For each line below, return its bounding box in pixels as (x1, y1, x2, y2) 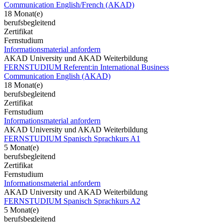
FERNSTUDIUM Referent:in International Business (4, 62, 169, 71)
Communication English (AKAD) (4, 71, 111, 80)
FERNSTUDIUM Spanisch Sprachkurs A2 (4, 196, 140, 205)
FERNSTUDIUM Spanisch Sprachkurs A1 (4, 134, 140, 143)
